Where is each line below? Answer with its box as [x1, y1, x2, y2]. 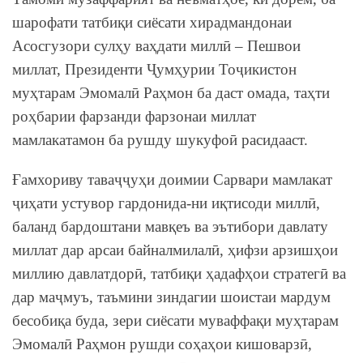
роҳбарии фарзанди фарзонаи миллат [12, 107, 256, 125]
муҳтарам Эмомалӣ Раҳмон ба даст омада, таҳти [12, 83, 330, 101]
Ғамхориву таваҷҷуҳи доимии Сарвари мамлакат [12, 170, 332, 188]
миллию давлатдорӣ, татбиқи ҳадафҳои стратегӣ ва [12, 264, 346, 282]
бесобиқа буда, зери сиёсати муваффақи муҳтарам [12, 311, 339, 329]
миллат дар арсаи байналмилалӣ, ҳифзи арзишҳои [12, 241, 338, 258]
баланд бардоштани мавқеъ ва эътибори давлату [12, 217, 328, 235]
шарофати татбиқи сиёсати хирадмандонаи [12, 13, 292, 31]
